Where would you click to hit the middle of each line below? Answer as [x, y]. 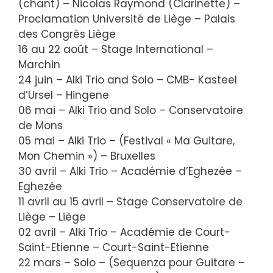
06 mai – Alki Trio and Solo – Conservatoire [131, 110]
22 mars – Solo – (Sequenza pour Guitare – [132, 262]
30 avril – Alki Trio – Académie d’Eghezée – [130, 171]
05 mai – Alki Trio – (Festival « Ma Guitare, [126, 140]
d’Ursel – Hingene [64, 95]
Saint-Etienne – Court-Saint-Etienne [114, 247]
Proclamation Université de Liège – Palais [127, 19]
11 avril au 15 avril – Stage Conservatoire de [130, 201]
